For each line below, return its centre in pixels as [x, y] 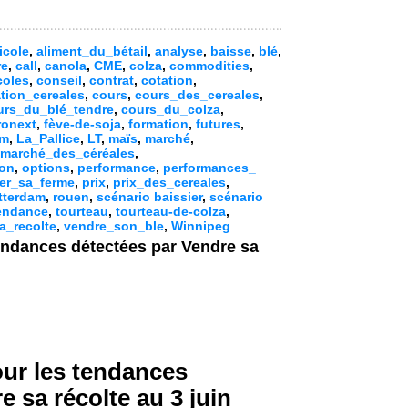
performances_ [209, 168]
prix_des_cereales [169, 182]
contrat [112, 80]
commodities [209, 66]
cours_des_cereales [197, 95]
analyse [179, 51]
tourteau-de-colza [171, 211]
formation [158, 124]
